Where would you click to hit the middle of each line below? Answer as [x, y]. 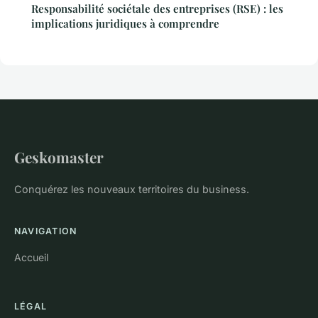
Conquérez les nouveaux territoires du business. [132, 190]
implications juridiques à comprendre [125, 24]
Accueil [31, 258]
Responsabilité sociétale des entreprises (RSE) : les [157, 9]
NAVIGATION [46, 231]
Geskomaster [59, 157]
